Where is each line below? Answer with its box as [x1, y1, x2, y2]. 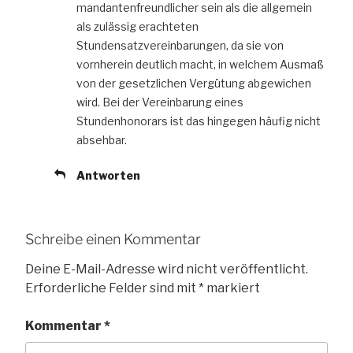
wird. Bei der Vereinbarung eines [76, 95, 243, 110]
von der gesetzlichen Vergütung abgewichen [76, 76, 311, 91]
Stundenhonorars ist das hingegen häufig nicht [76, 114, 321, 128]
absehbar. [76, 133, 127, 147]
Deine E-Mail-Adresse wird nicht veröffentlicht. [25, 261, 308, 277]
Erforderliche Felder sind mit [25, 280, 199, 295]
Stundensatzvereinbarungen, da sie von [76, 39, 284, 53]
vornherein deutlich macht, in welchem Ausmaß [76, 58, 324, 72]
